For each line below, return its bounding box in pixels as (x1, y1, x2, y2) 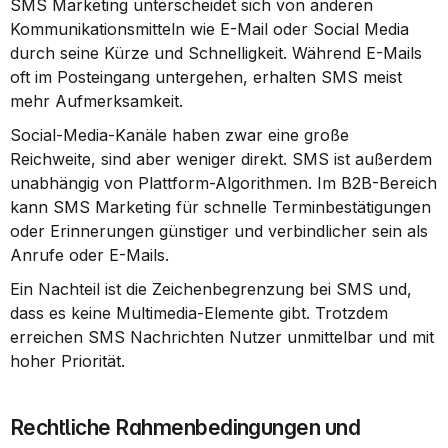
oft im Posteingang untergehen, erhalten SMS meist (10, 67, 402, 87)
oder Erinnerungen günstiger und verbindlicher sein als (10, 221, 428, 241)
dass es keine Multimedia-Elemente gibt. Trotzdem (10, 303, 388, 323)
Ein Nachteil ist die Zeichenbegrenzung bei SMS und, (10, 279, 412, 299)
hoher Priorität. (10, 351, 125, 371)
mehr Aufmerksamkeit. (10, 91, 183, 111)
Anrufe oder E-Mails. (10, 245, 169, 265)
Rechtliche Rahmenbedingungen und (10, 415, 361, 440)
